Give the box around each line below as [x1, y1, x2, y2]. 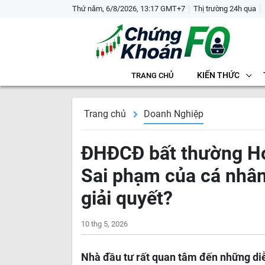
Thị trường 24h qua [193, 4, 256, 13]
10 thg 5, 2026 [81, 219, 128, 228]
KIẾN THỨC [196, 70, 240, 80]
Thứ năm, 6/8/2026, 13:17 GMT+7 [72, 4, 185, 13]
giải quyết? [81, 187, 173, 209]
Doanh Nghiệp [144, 108, 203, 119]
